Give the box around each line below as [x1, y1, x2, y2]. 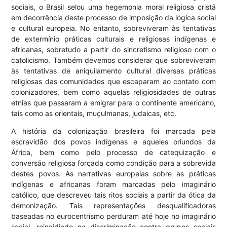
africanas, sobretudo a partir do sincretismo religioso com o [11, 45, 216, 54]
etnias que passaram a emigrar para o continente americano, [11, 98, 216, 107]
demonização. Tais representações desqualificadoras [11, 201, 216, 210]
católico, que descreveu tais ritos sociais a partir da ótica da [11, 191, 216, 200]
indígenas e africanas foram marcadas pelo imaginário [11, 180, 216, 189]
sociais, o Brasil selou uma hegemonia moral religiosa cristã [11, 3, 216, 12]
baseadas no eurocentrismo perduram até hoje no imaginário [11, 212, 216, 221]
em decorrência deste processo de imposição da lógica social [11, 13, 216, 22]
